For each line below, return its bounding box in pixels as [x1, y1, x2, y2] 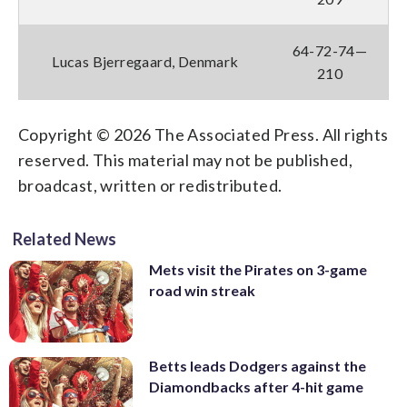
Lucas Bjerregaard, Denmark [52, 52, 239, 70]
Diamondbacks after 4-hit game [149, 378, 363, 396]
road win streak [149, 281, 255, 299]
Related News [13, 228, 116, 249]
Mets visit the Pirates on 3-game [149, 260, 367, 278]
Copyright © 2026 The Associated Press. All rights [18, 124, 389, 144]
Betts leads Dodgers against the [149, 357, 366, 375]
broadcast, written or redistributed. [18, 174, 283, 195]
